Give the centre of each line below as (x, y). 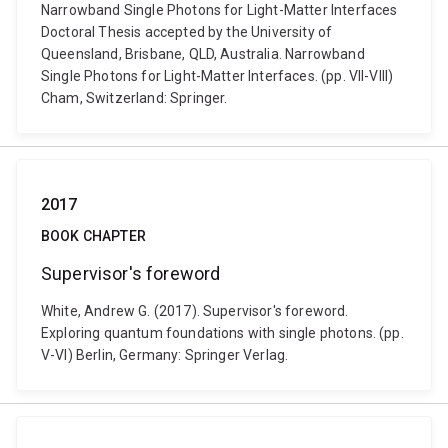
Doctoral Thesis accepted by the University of (187, 32)
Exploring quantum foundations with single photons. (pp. (222, 333)
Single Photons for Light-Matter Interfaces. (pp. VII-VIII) (217, 76)
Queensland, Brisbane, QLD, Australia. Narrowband (203, 54)
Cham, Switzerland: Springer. (134, 98)
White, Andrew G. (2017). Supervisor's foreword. (195, 311)
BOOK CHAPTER (93, 236)
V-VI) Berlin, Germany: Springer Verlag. (165, 355)
